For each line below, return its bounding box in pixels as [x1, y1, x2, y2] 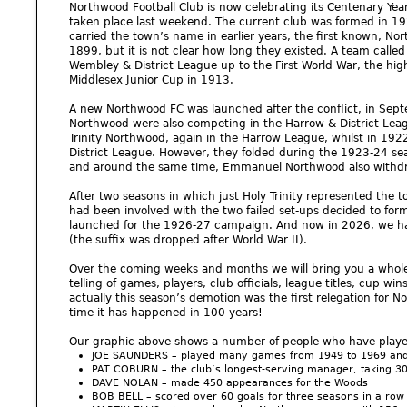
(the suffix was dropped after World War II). [69, 233, 307, 246]
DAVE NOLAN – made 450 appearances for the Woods [92, 375, 368, 389]
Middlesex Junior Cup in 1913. [69, 73, 233, 86]
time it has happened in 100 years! [69, 305, 263, 319]
